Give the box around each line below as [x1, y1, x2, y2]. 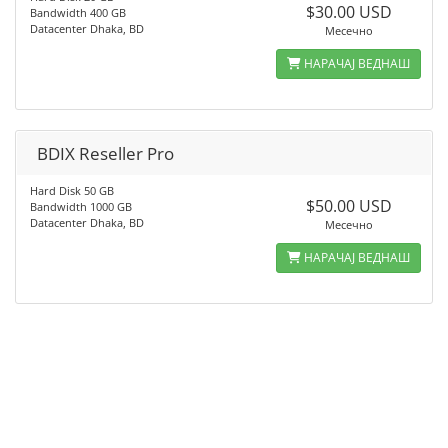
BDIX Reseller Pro [37, 142, 174, 165]
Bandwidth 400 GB [30, 5, 126, 20]
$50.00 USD [305, 195, 392, 217]
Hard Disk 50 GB [30, 183, 114, 198]
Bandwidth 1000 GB [30, 199, 132, 214]
